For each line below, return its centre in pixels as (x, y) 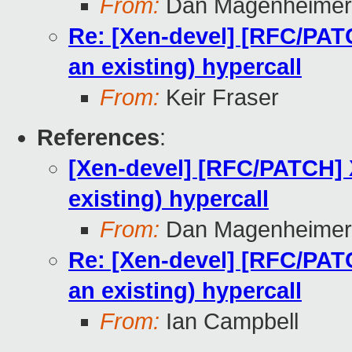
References (98, 138)
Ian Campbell (229, 322)
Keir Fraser (219, 98)
